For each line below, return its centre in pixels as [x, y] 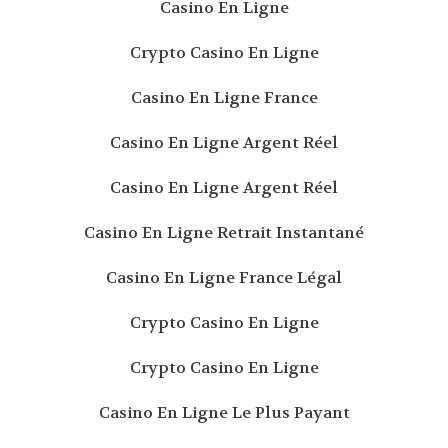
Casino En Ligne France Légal [224, 278]
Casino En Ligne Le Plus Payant [224, 413]
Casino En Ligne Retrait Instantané [224, 233]
